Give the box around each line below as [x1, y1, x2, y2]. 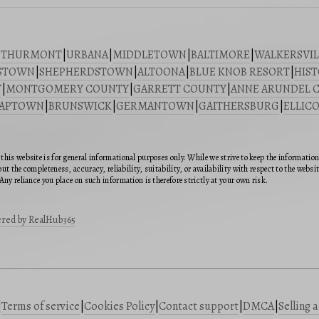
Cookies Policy [84, 298, 155, 315]
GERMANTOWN [116, 98, 194, 115]
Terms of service [1, 298, 80, 315]
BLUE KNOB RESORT [189, 64, 290, 80]
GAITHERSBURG [199, 98, 279, 115]
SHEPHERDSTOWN [39, 64, 133, 80]
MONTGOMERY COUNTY [6, 81, 129, 98]
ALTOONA [137, 64, 185, 80]
